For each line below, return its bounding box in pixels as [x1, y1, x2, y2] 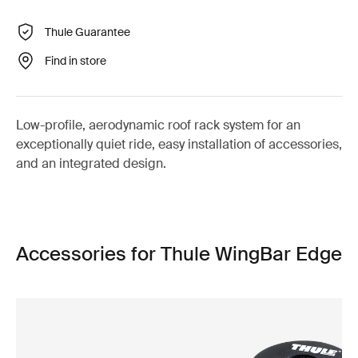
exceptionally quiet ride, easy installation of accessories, [16, 136, 342, 153]
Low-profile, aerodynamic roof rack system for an [16, 117, 300, 133]
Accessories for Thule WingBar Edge [16, 241, 342, 266]
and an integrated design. [16, 155, 166, 172]
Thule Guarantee [45, 24, 130, 39]
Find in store [45, 53, 106, 68]
